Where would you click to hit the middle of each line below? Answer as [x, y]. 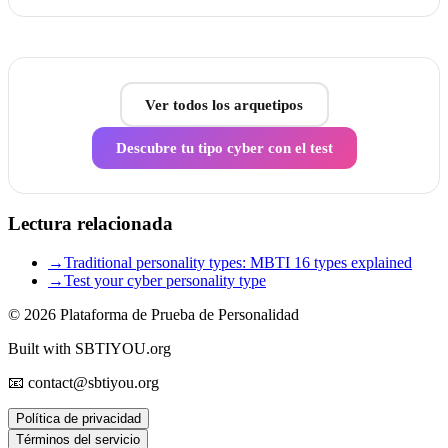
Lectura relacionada [90, 223]
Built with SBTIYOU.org [89, 348]
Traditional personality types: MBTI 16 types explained [238, 262]
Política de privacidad [78, 418]
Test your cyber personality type [165, 280]
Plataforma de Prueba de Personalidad [179, 314]
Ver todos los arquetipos [224, 104]
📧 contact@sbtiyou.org [83, 382]
